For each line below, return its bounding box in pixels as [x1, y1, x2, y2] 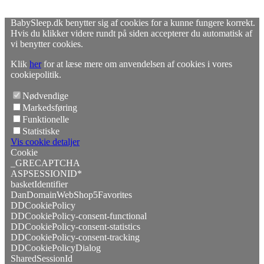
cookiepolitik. [11, 70, 61, 80]
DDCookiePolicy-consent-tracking [11, 232, 140, 242]
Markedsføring [22, 103, 77, 113]
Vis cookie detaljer [11, 137, 80, 147]
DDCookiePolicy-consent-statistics [11, 222, 140, 232]
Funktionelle [22, 114, 69, 124]
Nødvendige [22, 91, 68, 101]
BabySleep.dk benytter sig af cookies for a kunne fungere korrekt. [11, 18, 255, 28]
